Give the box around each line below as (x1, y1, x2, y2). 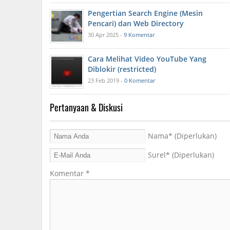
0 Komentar (124, 76, 155, 85)
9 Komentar (124, 31, 155, 39)
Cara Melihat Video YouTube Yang (88, 54, 206, 64)
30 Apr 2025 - (88, 31, 124, 39)
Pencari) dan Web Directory (88, 18, 184, 29)
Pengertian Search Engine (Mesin (88, 8, 203, 18)
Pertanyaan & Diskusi (50, 101, 123, 114)
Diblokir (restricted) (88, 64, 156, 74)
